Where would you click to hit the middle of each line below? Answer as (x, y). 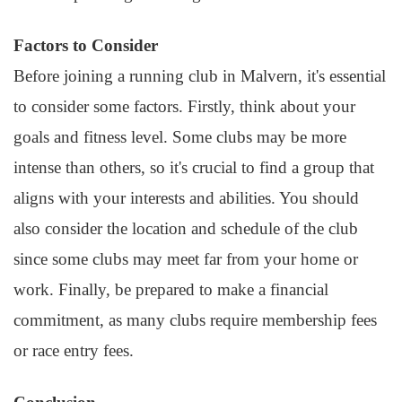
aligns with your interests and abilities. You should (186, 198)
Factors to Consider (86, 45)
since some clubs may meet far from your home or (186, 259)
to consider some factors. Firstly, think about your (184, 106)
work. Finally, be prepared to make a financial (171, 289)
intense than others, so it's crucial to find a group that (194, 167)
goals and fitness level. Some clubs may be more (180, 137)
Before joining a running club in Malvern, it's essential (200, 76)
